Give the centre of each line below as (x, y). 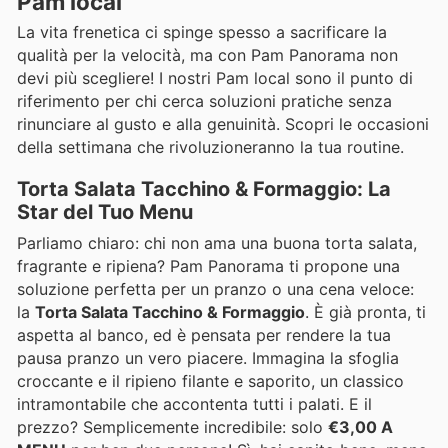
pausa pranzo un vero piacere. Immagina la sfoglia (208, 358)
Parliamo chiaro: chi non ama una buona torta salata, (217, 243)
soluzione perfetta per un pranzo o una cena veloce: (215, 289)
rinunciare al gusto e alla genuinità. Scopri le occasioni (223, 124)
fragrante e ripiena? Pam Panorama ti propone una (208, 266)
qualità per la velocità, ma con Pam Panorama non (207, 55)
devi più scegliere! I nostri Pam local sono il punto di (215, 78)
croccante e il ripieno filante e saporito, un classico (210, 381)
